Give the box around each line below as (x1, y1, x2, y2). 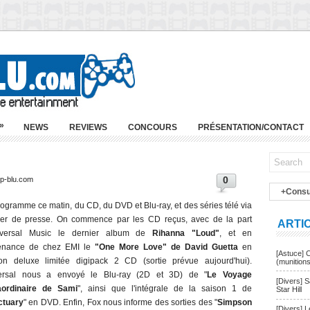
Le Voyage (207, 270, 253, 280)
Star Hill (276, 285, 302, 294)
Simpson (217, 298, 252, 307)
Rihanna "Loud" (152, 228, 220, 238)
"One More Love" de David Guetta (95, 242, 238, 252)
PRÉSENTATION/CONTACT (198, 122, 304, 132)
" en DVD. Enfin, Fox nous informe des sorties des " (24, 298, 217, 307)
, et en (219, 228, 253, 238)
